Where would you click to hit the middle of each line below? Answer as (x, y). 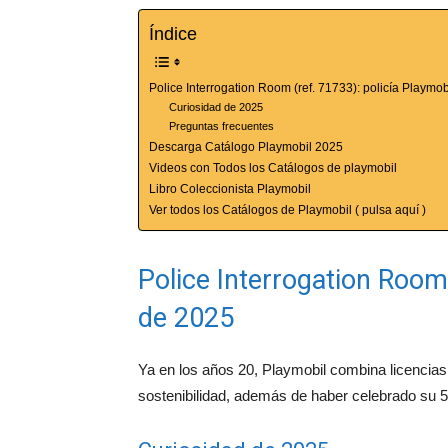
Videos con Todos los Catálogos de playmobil (273, 167)
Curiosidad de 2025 (216, 106)
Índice (173, 33)
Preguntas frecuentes (222, 125)
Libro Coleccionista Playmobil (230, 188)
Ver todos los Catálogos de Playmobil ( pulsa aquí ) (287, 209)
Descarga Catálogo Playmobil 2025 (246, 146)
